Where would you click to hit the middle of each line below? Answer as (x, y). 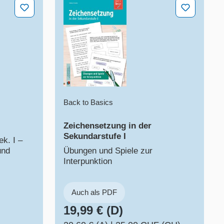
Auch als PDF (94, 192)
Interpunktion (88, 161)
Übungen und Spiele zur (108, 151)
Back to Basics (88, 102)
